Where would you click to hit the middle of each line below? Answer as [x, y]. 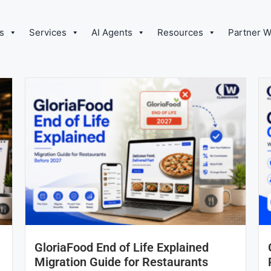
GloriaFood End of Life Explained [121, 247]
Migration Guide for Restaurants [121, 262]
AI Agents [112, 32]
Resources [181, 32]
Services [48, 32]
